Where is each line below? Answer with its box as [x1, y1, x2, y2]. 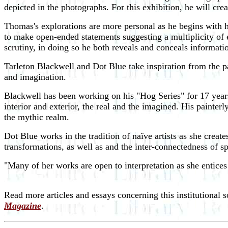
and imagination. [4, 72, 66, 82]
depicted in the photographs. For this [4, 2, 140, 12]
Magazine [4, 201, 41, 211]
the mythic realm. [4, 112, 69, 122]
